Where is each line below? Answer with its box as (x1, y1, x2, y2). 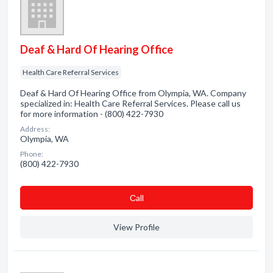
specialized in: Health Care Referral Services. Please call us (20, 98, 241, 108)
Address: (20, 124, 50, 133)
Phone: (20, 149, 43, 158)
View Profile (113, 222, 160, 232)
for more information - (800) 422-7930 (20, 108, 163, 119)
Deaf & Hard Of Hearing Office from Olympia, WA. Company (20, 88, 246, 98)
